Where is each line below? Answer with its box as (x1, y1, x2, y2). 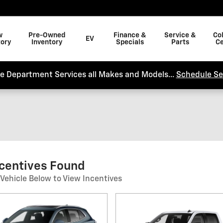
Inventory (31, 39, 63, 46)
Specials (115, 39, 144, 46)
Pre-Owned (28, 32, 66, 39)
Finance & (113, 32, 146, 39)
